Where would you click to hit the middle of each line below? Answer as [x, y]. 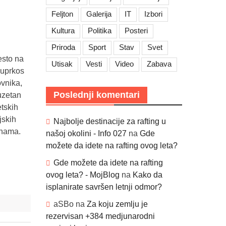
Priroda [63, 47]
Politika [100, 31]
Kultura [63, 31]
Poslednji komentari [97, 95]
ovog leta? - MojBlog [83, 175]
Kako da [148, 175]
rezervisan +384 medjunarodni [100, 216]
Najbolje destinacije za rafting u [110, 121]
